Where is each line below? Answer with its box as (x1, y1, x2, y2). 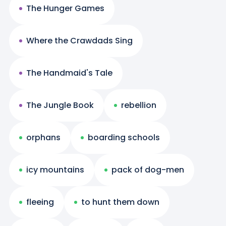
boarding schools (87, 132, 160, 144)
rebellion (121, 99, 156, 111)
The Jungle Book (26, 99, 94, 111)
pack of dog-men (111, 164, 184, 176)
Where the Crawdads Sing (26, 35, 133, 47)
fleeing (26, 196, 54, 208)
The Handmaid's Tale (26, 67, 112, 79)
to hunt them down (81, 196, 159, 208)
